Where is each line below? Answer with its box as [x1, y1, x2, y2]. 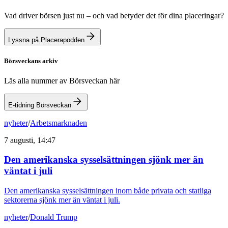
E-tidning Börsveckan [8, 101, 71, 109]
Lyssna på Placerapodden [8, 36, 84, 44]
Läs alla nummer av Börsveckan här [4, 76, 120, 85]
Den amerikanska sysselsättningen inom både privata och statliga [4, 186, 211, 195]
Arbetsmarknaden [30, 118, 87, 127]
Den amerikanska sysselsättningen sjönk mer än [4, 154, 204, 165]
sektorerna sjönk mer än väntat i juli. [4, 195, 120, 205]
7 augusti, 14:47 [4, 135, 55, 145]
